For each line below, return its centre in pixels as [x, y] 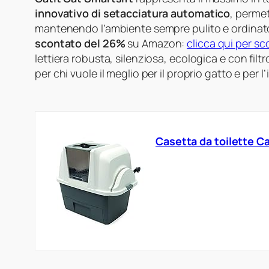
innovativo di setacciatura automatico [133, 13]
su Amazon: [156, 43]
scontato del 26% [80, 43]
